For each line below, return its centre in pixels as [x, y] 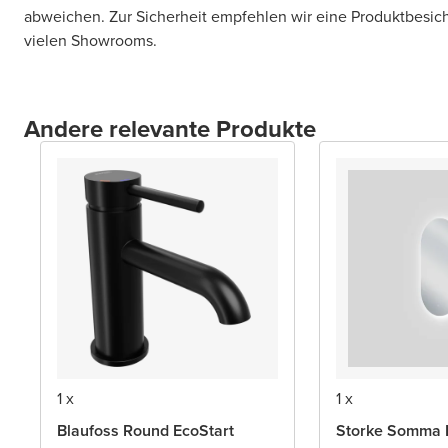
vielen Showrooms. [90, 41]
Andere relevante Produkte [170, 129]
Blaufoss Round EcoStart [145, 431]
